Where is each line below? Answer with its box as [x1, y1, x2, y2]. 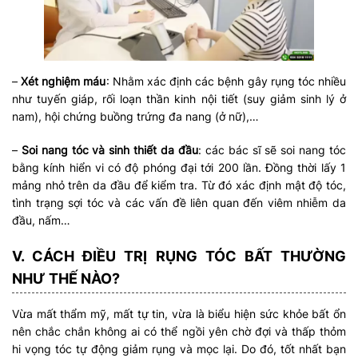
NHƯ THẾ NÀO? [12, 270, 120, 288]
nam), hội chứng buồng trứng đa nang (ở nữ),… [12, 109, 259, 124]
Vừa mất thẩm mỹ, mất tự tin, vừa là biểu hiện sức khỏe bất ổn [12, 307, 346, 321]
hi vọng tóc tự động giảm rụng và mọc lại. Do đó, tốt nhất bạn [12, 342, 346, 356]
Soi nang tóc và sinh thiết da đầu [21, 143, 198, 157]
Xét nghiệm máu [18, 74, 106, 89]
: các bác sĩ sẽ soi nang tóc [197, 143, 347, 157]
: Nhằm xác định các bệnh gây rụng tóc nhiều [105, 74, 346, 89]
